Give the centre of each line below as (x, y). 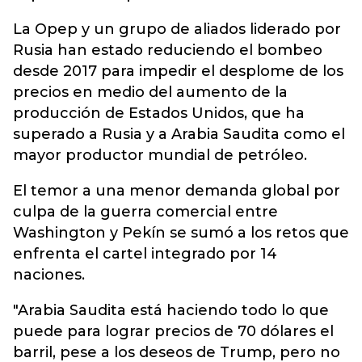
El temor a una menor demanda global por (177, 191)
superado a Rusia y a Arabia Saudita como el (179, 134)
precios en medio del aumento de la (150, 92)
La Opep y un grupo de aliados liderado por (177, 29)
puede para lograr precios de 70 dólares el (173, 331)
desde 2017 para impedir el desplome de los (178, 71)
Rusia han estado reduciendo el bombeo (168, 50)
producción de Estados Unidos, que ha (159, 113)
